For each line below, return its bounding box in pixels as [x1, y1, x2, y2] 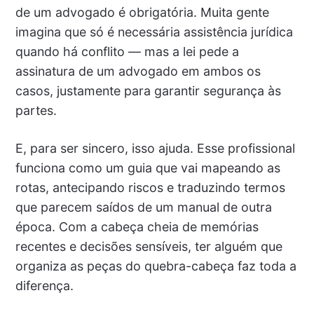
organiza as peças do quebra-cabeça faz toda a [15, 259, 296, 274]
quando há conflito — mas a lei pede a [15, 44, 239, 60]
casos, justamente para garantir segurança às [15, 83, 281, 99]
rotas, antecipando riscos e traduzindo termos [15, 180, 285, 196]
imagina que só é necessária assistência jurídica [15, 25, 293, 40]
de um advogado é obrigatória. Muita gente [15, 5, 269, 20]
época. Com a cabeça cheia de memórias [15, 219, 259, 235]
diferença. [15, 278, 74, 294]
